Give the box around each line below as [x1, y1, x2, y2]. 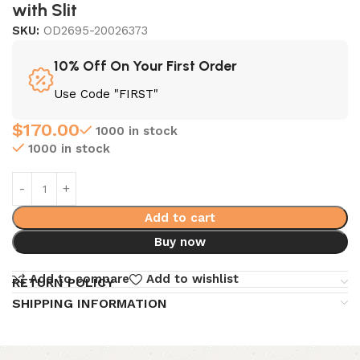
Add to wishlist [145, 272, 239, 287]
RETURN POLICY [12, 274, 114, 290]
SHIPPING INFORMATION [12, 295, 167, 311]
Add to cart [144, 211, 215, 226]
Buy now [153, 235, 206, 250]
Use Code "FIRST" [54, 87, 158, 102]
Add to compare [29, 272, 129, 287]
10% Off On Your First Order [54, 57, 237, 76]
